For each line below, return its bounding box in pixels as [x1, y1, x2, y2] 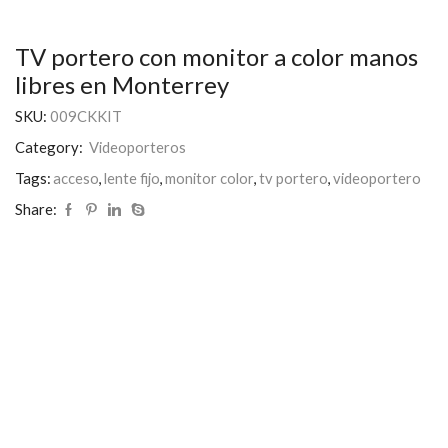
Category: [15, 138, 86, 157]
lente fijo [104, 169, 160, 188]
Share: [15, 200, 57, 219]
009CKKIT [50, 107, 122, 126]
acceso [53, 169, 99, 188]
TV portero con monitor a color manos [15, 42, 418, 71]
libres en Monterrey [15, 70, 229, 99]
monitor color [165, 169, 254, 188]
